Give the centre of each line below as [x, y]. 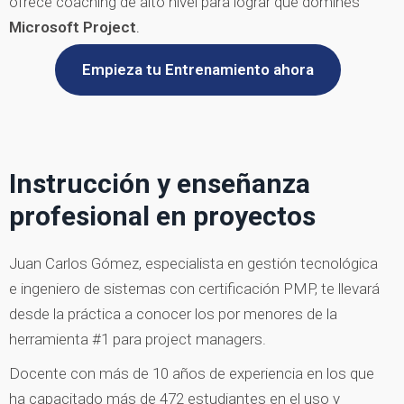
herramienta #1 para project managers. [138, 339]
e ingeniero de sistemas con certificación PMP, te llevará [194, 288]
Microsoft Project [73, 27]
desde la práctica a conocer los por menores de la [173, 313]
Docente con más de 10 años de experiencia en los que [192, 373]
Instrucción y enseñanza [160, 183]
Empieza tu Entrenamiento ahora [197, 69]
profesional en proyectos [162, 216]
